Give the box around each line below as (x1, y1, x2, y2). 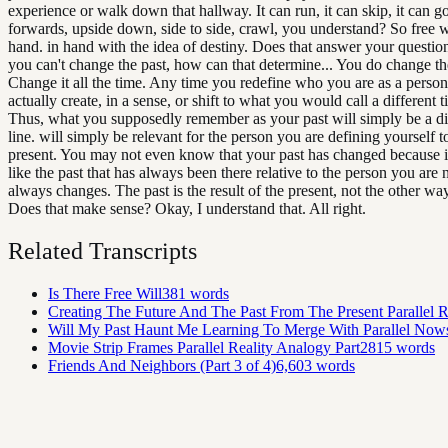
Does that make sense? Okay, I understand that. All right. (8, 199, 366, 217)
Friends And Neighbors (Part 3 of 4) (48, 356, 276, 374)
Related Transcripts (8, 237, 197, 264)
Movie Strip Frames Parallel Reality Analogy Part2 (48, 338, 368, 356)
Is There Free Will (48, 284, 162, 302)
